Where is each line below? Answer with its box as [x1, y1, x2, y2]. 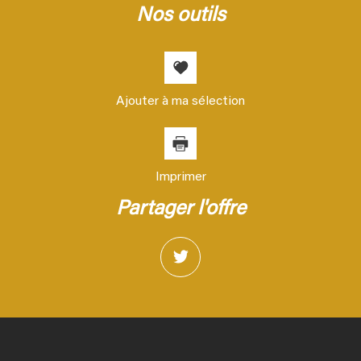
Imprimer [155, 171, 206, 185]
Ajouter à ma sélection [116, 95, 245, 109]
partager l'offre [127, 200, 246, 221]
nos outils [151, 6, 226, 27]
